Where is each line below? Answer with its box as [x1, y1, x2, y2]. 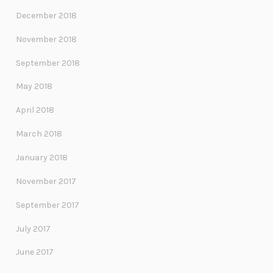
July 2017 [16, 223, 51, 234]
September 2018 [16, 57, 80, 68]
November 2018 [16, 34, 77, 44]
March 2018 [16, 129, 62, 140]
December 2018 [16, 10, 77, 21]
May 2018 [16, 81, 52, 92]
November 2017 [16, 175, 76, 186]
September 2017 [16, 199, 79, 210]
